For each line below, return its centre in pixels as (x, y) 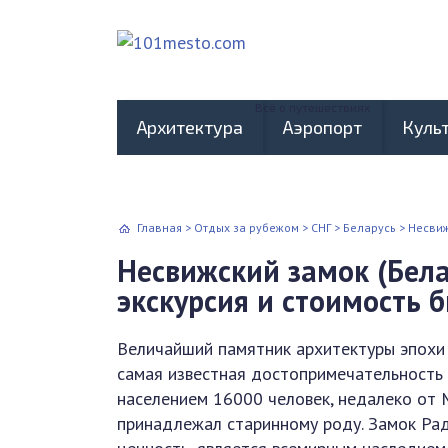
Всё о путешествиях (312, 107)
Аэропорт (322, 127)
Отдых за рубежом (246, 227)
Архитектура (190, 127)
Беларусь (369, 227)
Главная (159, 227)
